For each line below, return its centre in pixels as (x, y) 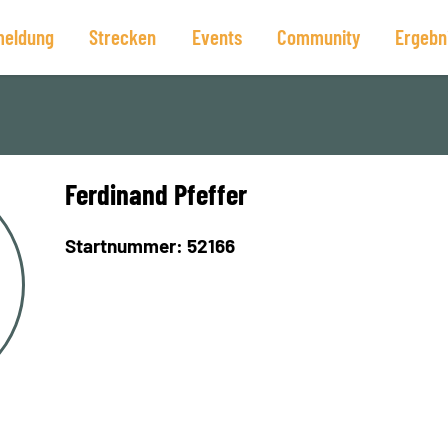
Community (318, 36)
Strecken (123, 36)
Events (216, 36)
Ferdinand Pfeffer (156, 193)
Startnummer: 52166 (150, 245)
